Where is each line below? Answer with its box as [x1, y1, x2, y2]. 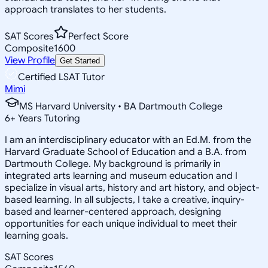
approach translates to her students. [5, 3, 166, 16]
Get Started [60, 56, 100, 65]
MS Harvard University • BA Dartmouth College [19, 100, 223, 112]
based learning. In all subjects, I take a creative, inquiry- [5, 193, 245, 206]
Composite [5, 42, 54, 54]
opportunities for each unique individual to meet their [5, 217, 237, 230]
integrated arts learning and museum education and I [5, 169, 237, 182]
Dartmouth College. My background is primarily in [5, 157, 221, 170]
